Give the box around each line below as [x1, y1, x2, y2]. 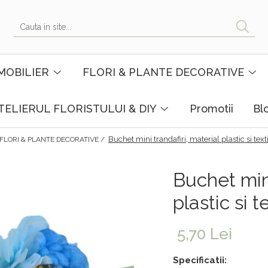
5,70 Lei [177, 225, 232, 243]
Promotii [190, 102, 233, 115]
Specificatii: [173, 255, 227, 266]
